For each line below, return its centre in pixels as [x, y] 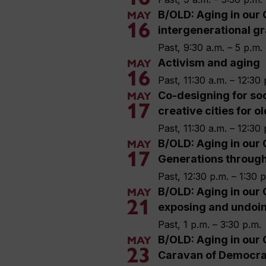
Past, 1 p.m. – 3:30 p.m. [210, 225]
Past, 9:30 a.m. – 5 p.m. [210, 48]
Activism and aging [209, 63]
